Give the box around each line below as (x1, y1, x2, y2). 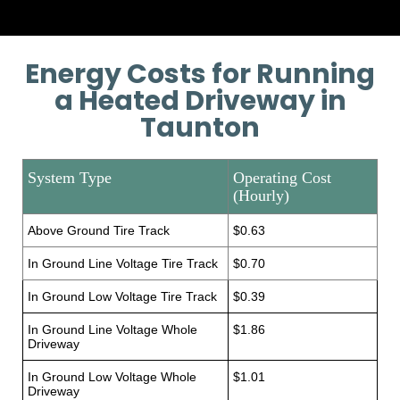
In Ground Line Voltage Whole (28, 321, 197, 337)
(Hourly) (233, 186, 289, 204)
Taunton (140, 108, 260, 146)
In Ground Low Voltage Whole (28, 369, 196, 384)
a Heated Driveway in (54, 81, 346, 120)
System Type (28, 168, 112, 187)
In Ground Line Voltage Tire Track (28, 255, 218, 271)
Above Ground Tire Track (28, 222, 170, 237)
